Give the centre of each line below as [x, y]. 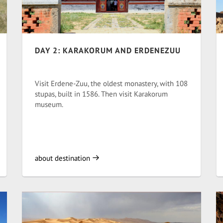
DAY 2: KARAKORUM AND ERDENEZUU [108, 50]
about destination [63, 158]
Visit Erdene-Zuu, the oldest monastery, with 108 [111, 83]
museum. [49, 104]
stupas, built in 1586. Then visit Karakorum [101, 94]
